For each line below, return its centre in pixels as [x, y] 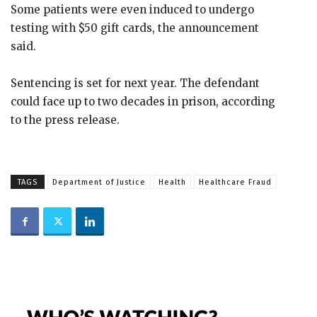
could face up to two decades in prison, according [143, 102]
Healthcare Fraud [235, 182]
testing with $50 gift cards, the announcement [135, 28]
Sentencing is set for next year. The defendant [135, 83]
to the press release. [65, 120]
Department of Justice [99, 182]
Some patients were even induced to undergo [132, 10]
